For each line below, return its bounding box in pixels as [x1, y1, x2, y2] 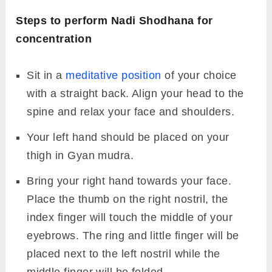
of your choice [161, 69, 237, 81]
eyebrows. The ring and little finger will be [27, 229, 239, 242]
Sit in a [27, 69, 66, 81]
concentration [16, 32, 92, 45]
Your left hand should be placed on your [27, 131, 229, 143]
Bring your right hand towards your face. [27, 174, 232, 187]
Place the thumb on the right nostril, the [27, 192, 228, 205]
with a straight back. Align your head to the [27, 87, 244, 100]
